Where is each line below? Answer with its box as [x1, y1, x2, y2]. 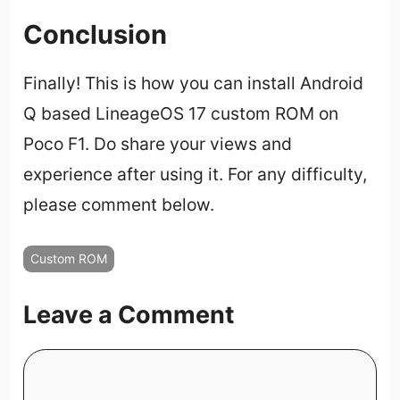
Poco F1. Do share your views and [23, 133, 293, 155]
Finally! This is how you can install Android [23, 72, 364, 95]
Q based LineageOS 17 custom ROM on [23, 103, 339, 125]
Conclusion [23, 19, 168, 51]
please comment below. [23, 194, 215, 216]
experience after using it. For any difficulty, [23, 163, 368, 186]
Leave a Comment [23, 299, 235, 329]
